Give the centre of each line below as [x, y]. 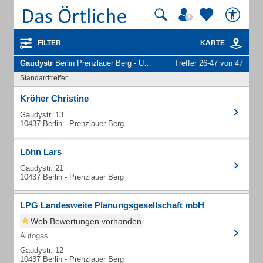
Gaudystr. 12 [42, 250]
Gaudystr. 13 [42, 115]
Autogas [34, 236]
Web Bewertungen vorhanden [86, 221]
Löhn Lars [41, 152]
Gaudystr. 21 [42, 168]
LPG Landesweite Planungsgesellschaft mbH [112, 205]
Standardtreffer [44, 78]
